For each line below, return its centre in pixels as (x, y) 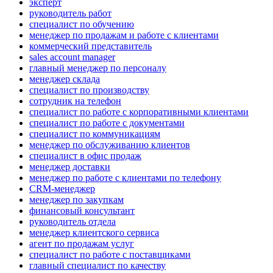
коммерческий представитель (90, 46)
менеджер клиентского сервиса (94, 233)
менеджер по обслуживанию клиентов (110, 145)
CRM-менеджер (62, 189)
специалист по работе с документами (107, 123)
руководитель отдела (73, 222)
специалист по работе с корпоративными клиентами (139, 112)
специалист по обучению (82, 24)
